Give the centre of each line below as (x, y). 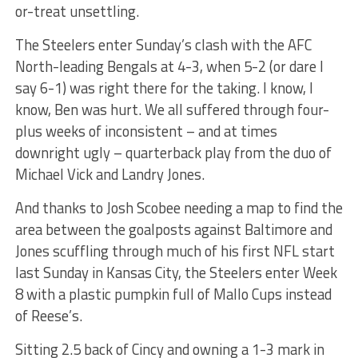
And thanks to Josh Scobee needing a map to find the (179, 208)
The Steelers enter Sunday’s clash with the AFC (163, 45)
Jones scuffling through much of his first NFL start (175, 251)
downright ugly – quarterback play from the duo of (173, 153)
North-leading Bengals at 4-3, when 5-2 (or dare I (169, 67)
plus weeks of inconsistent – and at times (146, 131)
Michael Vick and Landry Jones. (109, 175)
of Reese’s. (48, 316)
